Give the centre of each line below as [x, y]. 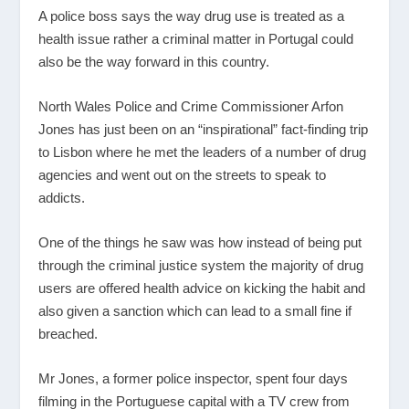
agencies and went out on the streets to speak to [183, 175]
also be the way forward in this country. [154, 62]
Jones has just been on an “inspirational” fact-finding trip [204, 130]
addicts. [62, 198]
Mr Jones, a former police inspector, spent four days [194, 379]
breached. [68, 334]
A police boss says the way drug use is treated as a [192, 16]
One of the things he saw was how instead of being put [200, 243]
